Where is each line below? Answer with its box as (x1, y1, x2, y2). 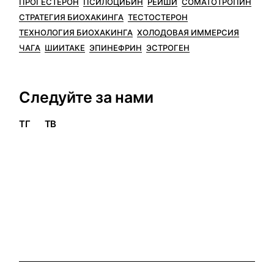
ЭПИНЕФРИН (89, 42, 143, 53)
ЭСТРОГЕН (146, 42, 190, 53)
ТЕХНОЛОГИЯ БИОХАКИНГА (19, 27, 133, 37)
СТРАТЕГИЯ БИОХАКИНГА (19, 12, 124, 22)
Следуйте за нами (19, 88, 154, 106)
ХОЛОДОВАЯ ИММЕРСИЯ (137, 27, 240, 37)
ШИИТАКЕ (45, 42, 86, 53)
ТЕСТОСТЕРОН (128, 12, 188, 22)
